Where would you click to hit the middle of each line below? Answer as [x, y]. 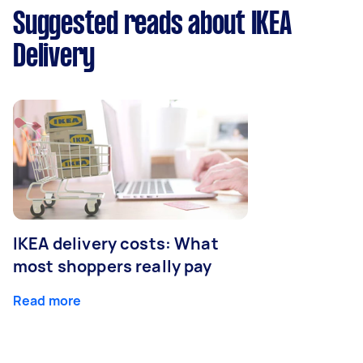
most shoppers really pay [113, 266]
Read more [47, 300]
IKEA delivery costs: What [116, 243]
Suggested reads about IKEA [152, 25]
